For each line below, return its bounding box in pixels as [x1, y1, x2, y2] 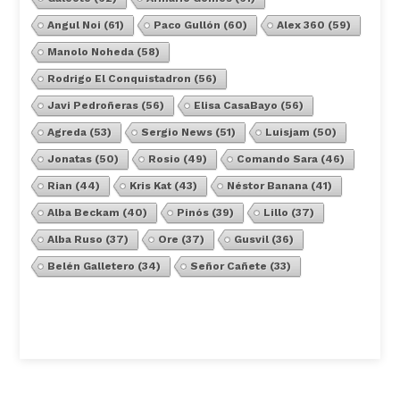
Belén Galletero [46, 260, 135, 273]
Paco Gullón [153, 19, 221, 32]
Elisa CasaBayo [193, 99, 278, 112]
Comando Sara [236, 153, 318, 166]
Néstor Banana [226, 179, 308, 193]
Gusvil [233, 233, 269, 246]
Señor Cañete [189, 260, 267, 273]
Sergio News [140, 126, 212, 139]
